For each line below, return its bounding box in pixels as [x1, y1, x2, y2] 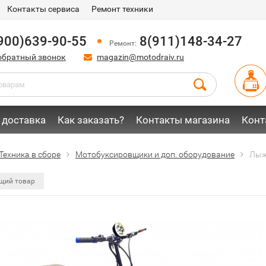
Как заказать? [58, 114, 124, 126]
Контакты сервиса [7, 4, 80, 14]
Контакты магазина [136, 114, 230, 126]
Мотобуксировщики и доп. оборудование [75, 150, 235, 159]
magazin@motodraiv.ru [97, 52, 184, 62]
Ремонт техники [91, 4, 153, 14]
